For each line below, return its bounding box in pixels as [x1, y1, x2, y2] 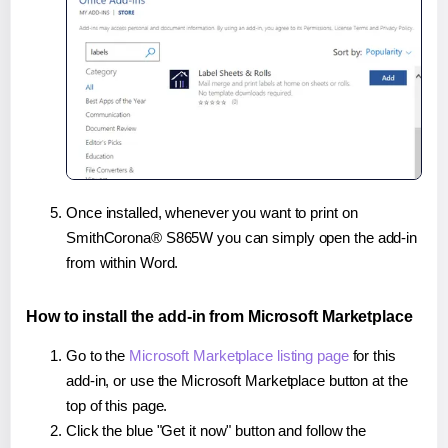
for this [348, 346, 396, 364]
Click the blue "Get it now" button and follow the [66, 421, 367, 439]
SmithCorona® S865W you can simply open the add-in [66, 228, 418, 246]
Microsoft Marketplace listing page [129, 346, 349, 364]
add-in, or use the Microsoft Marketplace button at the [66, 371, 408, 389]
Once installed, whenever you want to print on [66, 203, 358, 221]
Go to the [66, 346, 130, 364]
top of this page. [66, 396, 168, 414]
